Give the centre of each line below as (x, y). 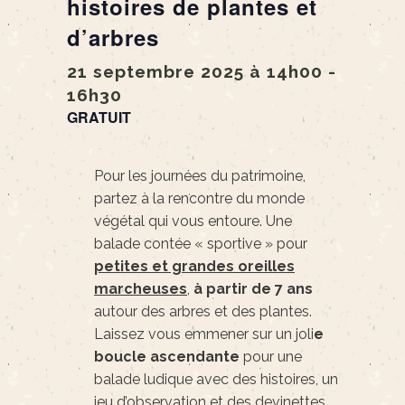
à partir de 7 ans (253, 289)
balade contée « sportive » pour (201, 244)
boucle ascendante (169, 357)
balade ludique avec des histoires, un (216, 380)
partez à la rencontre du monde (199, 199)
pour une (273, 357)
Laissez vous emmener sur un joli (204, 334)
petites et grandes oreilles (194, 267)
